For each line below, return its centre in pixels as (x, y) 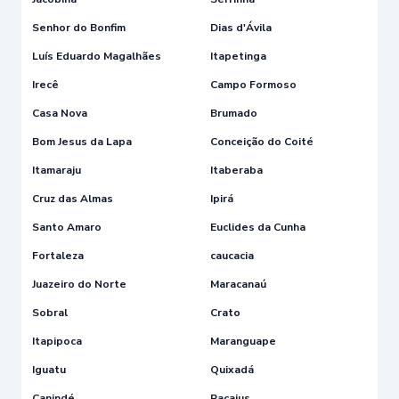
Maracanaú (238, 284)
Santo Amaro (67, 227)
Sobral (50, 312)
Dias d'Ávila (241, 27)
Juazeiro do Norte (79, 284)
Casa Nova (60, 113)
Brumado (234, 113)
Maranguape (243, 341)
